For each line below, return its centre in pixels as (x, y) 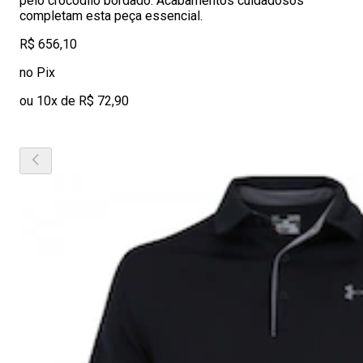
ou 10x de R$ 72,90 (74, 101)
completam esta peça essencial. (111, 16)
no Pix (37, 73)
